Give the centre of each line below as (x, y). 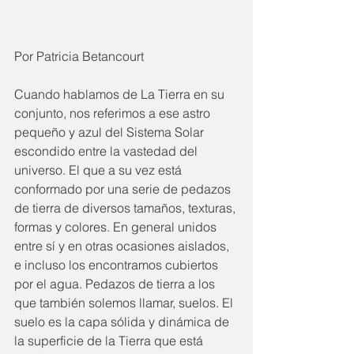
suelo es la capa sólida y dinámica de (123, 322)
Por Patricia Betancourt (79, 56)
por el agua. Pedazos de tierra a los (116, 284)
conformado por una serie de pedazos (124, 189)
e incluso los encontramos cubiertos (118, 265)
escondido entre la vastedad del (107, 151)
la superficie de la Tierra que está (110, 341)
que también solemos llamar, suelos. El (125, 303)
